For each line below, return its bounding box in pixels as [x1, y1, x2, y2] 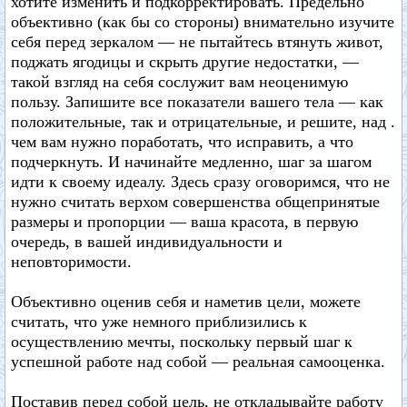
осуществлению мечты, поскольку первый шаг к [11, 333, 352, 351]
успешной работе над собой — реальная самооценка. [11, 352, 385, 371]
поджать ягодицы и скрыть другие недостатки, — [11, 53, 359, 71]
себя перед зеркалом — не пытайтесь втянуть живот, [11, 33, 383, 51]
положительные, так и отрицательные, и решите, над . [11, 113, 395, 131]
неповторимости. [11, 253, 132, 271]
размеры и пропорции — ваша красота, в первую [11, 213, 358, 231]
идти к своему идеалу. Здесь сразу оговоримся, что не [11, 173, 390, 191]
